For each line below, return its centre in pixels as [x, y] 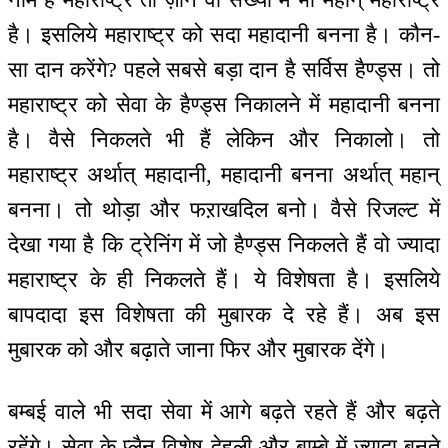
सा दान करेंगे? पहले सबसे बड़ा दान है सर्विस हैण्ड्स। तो [224, 69]
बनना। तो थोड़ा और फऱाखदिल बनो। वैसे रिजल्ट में [224, 209]
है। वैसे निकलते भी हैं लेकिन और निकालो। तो [224, 139]
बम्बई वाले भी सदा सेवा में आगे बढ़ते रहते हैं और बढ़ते [224, 412]
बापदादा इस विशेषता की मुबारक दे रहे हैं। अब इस [224, 314]
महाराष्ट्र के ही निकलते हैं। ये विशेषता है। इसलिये [224, 279]
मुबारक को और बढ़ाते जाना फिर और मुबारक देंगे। [198, 349]
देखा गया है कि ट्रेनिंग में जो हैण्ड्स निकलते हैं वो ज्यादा [224, 244]
